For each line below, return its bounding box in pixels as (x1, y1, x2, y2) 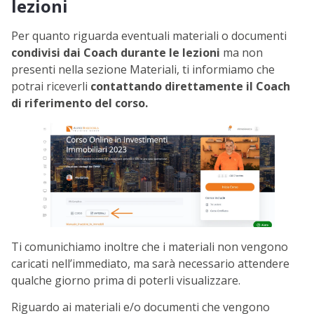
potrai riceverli (11, 78, 90, 94)
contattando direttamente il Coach (90, 78, 290, 94)
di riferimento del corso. (11, 95, 148, 111)
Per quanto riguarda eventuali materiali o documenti (11, 27, 287, 43)
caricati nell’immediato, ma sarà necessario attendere (11, 256, 289, 272)
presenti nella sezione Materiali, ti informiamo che (11, 61, 275, 77)
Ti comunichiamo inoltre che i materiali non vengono (11, 239, 288, 255)
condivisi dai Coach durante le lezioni (11, 44, 220, 60)
